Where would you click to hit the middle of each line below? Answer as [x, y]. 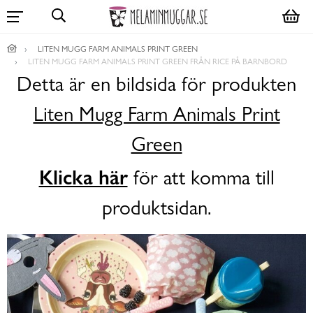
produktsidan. [156, 208]
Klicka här [83, 178]
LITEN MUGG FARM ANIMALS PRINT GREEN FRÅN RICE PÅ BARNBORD [158, 61]
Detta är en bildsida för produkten [156, 85]
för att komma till [201, 178]
